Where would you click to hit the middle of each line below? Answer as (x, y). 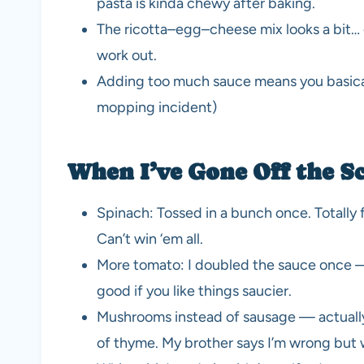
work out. (127, 56)
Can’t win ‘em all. (150, 239)
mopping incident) (157, 108)
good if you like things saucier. (194, 291)
